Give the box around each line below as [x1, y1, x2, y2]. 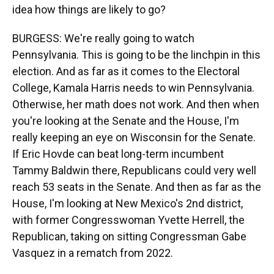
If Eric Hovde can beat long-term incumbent [12, 147, 224, 160]
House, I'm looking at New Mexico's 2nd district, [12, 197, 243, 210]
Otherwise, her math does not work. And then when [12, 98, 259, 111]
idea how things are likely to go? [12, 3, 166, 16]
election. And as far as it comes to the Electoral [12, 65, 240, 78]
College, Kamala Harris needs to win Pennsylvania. [12, 81, 254, 94]
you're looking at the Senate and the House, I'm [12, 114, 239, 127]
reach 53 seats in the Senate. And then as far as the [12, 180, 261, 193]
